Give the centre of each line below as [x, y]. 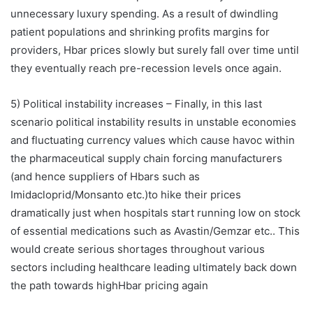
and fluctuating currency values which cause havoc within [153, 140]
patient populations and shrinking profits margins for [140, 31]
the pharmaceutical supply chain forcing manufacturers [146, 158]
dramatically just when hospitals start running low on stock [155, 212]
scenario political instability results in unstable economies [153, 122]
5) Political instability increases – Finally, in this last [136, 103]
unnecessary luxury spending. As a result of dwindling [144, 13]
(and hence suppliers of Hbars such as [105, 176]
